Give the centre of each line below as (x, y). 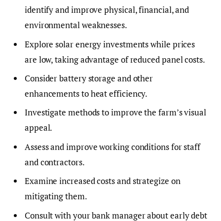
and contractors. (55, 162)
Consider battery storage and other (89, 78)
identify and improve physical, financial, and (107, 10)
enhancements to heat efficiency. (86, 94)
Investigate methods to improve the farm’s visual (115, 112)
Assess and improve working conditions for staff (113, 147)
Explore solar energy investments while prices (110, 44)
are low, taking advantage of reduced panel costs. (115, 59)
